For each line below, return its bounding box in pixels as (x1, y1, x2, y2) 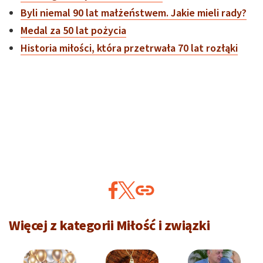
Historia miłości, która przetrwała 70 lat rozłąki (21, 41, 238, 56)
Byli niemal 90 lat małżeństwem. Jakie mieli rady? (21, 5, 247, 21)
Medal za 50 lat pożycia (21, 23, 126, 38)
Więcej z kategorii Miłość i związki (9, 215, 210, 236)
